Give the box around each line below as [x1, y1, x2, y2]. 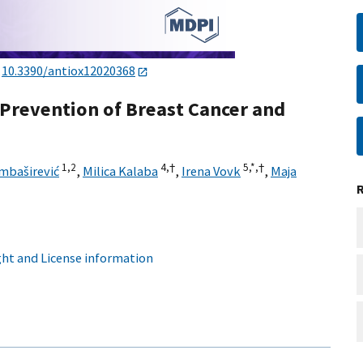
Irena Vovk [181, 163, 241, 180]
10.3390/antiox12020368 [2, 62, 135, 79]
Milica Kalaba [83, 163, 158, 180]
